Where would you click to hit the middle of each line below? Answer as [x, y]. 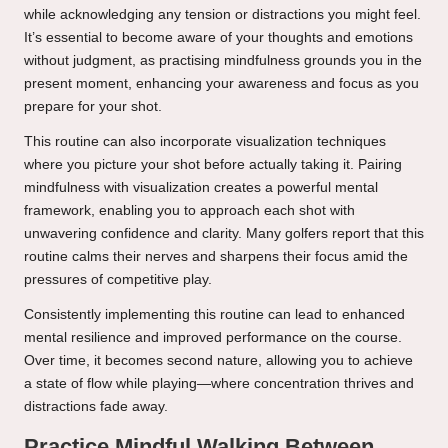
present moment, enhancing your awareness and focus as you [221, 84]
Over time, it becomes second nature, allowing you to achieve [218, 361]
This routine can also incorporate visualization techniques [205, 142]
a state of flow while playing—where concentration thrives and [219, 384]
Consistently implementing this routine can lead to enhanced [214, 315]
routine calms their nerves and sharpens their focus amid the [216, 257]
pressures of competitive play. [118, 280]
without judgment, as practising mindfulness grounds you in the [223, 61]
